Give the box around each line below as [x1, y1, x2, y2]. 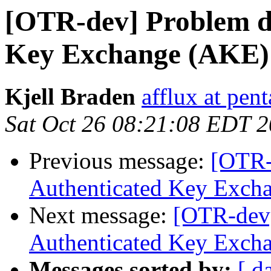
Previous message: [29, 148, 211, 174]
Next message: [29, 202, 173, 229]
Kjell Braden [5, 83, 135, 110]
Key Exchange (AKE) [5, 38, 269, 70]
